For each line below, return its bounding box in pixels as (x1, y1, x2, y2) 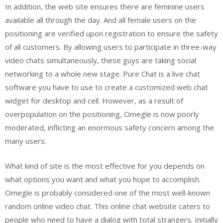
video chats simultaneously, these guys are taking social (5, 55, 196, 65)
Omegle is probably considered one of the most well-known (5, 187, 210, 198)
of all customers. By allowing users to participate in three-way (5, 42, 217, 52)
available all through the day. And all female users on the (5, 15, 196, 25)
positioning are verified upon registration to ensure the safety (5, 28, 218, 38)
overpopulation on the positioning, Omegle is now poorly (5, 109, 199, 119)
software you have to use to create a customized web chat (5, 82, 208, 92)
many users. (5, 136, 46, 146)
